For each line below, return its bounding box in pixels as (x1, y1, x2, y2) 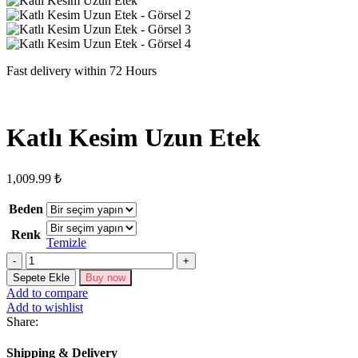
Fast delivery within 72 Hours (6, 64, 157, 78)
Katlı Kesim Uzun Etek (6, 122, 261, 152)
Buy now (86, 272, 125, 284)
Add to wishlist (6, 300, 83, 314)
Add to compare (6, 286, 88, 300)
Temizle (46, 236, 86, 249)
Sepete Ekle (13, 272, 70, 284)
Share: (6, 315, 38, 328)
